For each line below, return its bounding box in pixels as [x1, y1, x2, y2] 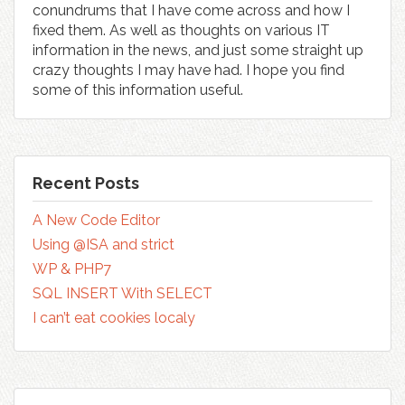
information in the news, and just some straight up [33, 42, 363, 59]
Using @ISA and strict [33, 236, 174, 253]
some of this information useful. [33, 81, 243, 99]
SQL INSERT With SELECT [33, 285, 212, 302]
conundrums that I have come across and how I [33, 2, 350, 19]
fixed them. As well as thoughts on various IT [33, 22, 330, 39]
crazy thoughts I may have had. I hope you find [33, 61, 344, 79]
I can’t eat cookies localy [33, 309, 195, 326]
